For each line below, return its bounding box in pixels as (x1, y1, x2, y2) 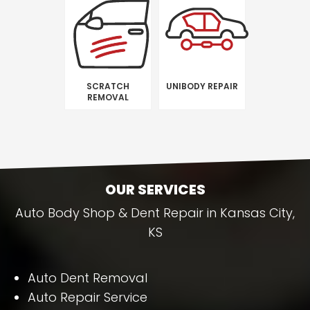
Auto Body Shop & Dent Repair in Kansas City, (15, 204, 295, 222)
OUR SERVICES (104, 180, 206, 200)
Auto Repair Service (28, 289, 147, 307)
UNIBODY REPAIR (165, 80, 238, 93)
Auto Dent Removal (28, 269, 147, 287)
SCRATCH (86, 80, 130, 93)
